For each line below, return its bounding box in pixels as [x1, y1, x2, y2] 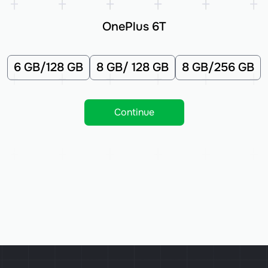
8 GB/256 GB [182, 60, 254, 75]
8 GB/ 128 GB [96, 60, 169, 75]
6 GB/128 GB [14, 60, 83, 75]
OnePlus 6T [102, 19, 166, 35]
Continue [114, 106, 154, 119]
